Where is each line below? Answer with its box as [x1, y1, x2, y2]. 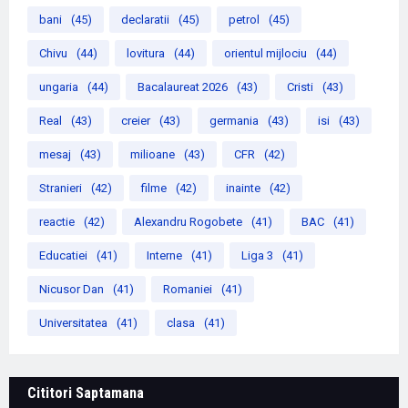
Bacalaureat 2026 [138, 80, 228, 95]
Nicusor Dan [39, 282, 104, 297]
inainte [226, 181, 260, 196]
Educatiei [39, 249, 87, 263]
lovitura [127, 46, 165, 61]
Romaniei [163, 282, 212, 297]
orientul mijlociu [224, 46, 307, 61]
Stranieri [39, 181, 82, 196]
